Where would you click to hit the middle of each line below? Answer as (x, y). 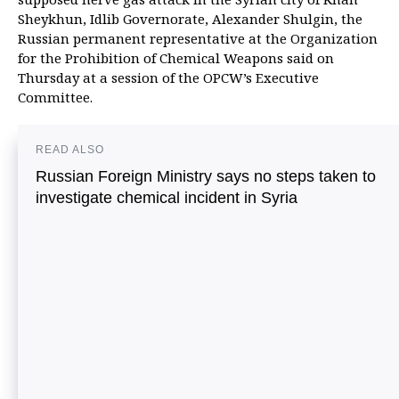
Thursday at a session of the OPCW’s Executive (168, 77)
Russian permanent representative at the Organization (198, 38)
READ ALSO (70, 150)
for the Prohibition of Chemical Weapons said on (176, 58)
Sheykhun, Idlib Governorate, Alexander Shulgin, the (190, 19)
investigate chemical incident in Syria (167, 198)
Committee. (55, 97)
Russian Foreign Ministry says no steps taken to (206, 176)
